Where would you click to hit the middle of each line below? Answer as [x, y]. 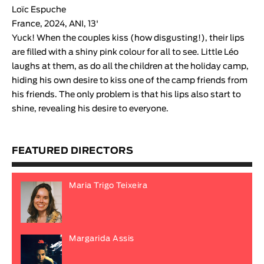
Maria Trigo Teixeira [108, 186]
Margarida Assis [102, 239]
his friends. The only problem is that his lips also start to [126, 95]
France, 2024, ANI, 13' [55, 24]
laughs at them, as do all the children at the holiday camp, [130, 66]
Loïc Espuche [39, 10]
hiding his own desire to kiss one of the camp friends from [130, 80]
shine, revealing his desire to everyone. [90, 109]
